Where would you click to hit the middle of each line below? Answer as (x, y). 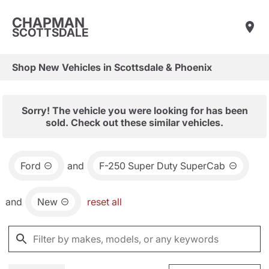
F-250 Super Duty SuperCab (162, 166)
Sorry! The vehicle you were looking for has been (134, 110)
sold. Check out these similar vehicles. (134, 122)
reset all (104, 202)
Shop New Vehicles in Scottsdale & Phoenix (112, 67)
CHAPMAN (48, 23)
